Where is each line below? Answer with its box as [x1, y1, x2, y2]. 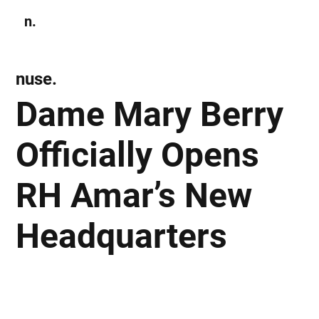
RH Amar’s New [16, 174, 253, 216]
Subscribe [224, 16, 260, 26]
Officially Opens [16, 134, 260, 175]
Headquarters [16, 215, 228, 256]
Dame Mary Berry [16, 93, 284, 135]
